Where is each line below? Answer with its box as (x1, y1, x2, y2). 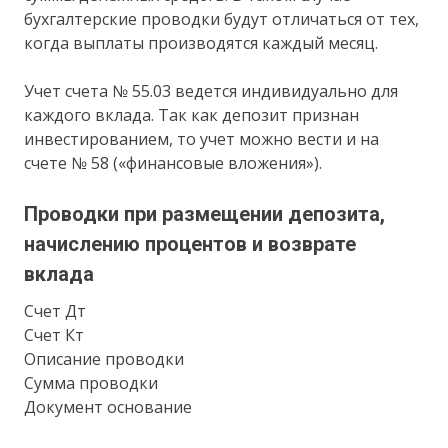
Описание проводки (24, 347, 185, 370)
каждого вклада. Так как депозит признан (24, 103, 360, 126)
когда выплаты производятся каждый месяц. (24, 31, 379, 54)
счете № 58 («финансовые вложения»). (24, 151, 323, 174)
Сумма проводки (24, 371, 159, 394)
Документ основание (24, 395, 193, 418)
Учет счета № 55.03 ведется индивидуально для (24, 79, 399, 102)
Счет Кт (24, 323, 85, 346)
